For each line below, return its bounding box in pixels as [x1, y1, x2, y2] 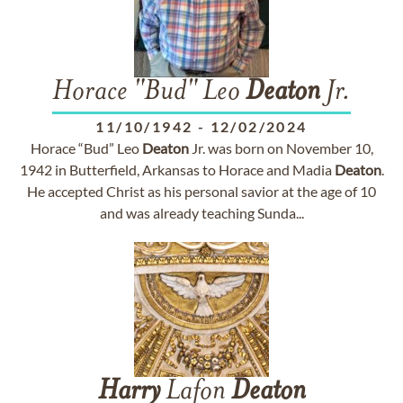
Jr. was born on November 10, [188, 139, 373, 157]
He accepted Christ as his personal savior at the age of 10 [27, 183, 376, 200]
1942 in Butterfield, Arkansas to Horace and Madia [19, 161, 335, 178]
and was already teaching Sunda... [99, 204, 304, 221]
